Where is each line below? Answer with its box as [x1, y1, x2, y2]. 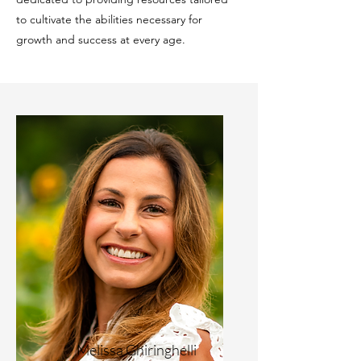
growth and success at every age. [16, 32, 185, 47]
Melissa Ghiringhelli [76, 341, 197, 359]
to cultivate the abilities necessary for [16, 12, 202, 27]
